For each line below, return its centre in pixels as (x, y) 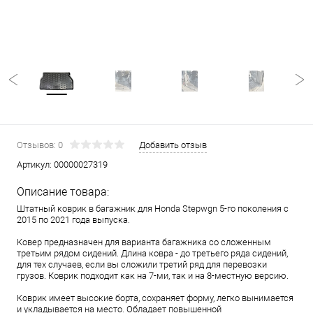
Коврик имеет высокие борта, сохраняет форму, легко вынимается (155, 298)
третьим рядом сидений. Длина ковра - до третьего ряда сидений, (152, 253)
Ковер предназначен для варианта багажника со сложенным (144, 242)
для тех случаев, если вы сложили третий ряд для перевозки (142, 264)
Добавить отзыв (173, 145)
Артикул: (35, 165)
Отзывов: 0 (40, 145)
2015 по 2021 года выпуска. (73, 220)
